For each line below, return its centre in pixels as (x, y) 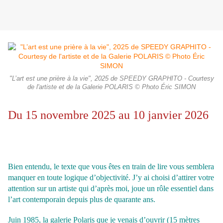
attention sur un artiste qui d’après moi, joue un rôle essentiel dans (111, 189)
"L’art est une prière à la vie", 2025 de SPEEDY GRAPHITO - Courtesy (111, 79)
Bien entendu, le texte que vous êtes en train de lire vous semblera (111, 167)
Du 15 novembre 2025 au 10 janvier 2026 (108, 115)
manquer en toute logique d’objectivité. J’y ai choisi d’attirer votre (111, 178)
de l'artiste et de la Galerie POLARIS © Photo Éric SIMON (111, 87)
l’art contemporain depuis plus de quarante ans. (82, 200)
